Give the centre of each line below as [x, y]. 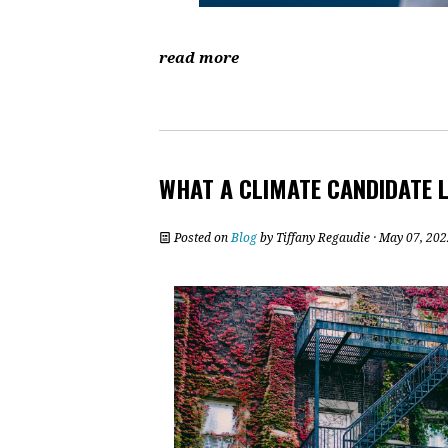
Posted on [201, 238]
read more [199, 58]
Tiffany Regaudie [323, 238]
